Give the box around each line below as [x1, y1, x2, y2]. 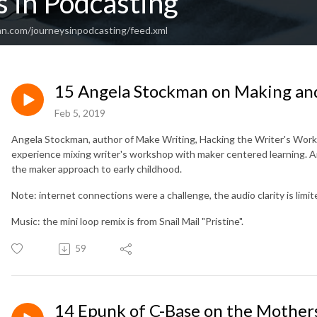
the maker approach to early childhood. [11, 163, 182, 175]
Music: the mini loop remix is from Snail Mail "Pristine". [11, 215, 243, 228]
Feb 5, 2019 [54, 107, 105, 120]
